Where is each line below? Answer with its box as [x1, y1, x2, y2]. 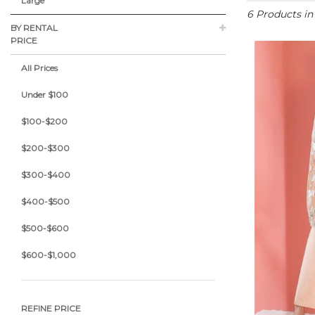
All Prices [21, 63, 58, 73]
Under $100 [21, 89, 68, 100]
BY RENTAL [11, 22, 58, 33]
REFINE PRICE [21, 303, 81, 314]
